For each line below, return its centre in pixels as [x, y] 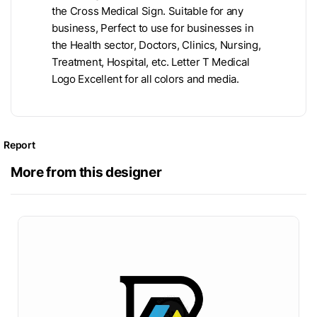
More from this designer [86, 172]
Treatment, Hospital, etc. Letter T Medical [151, 62]
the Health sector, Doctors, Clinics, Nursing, [156, 45]
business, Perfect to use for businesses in [153, 28]
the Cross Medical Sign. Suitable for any [148, 11]
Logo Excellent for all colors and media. [145, 79]
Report [19, 144]
